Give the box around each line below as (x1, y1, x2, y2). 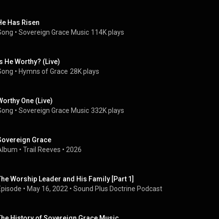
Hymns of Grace (19, 67, 68, 75)
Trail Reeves (23, 146, 61, 153)
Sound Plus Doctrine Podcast (73, 185, 162, 193)
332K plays (91, 107, 124, 114)
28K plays (70, 67, 99, 75)
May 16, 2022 (27, 185, 68, 193)
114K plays (91, 28, 124, 36)
